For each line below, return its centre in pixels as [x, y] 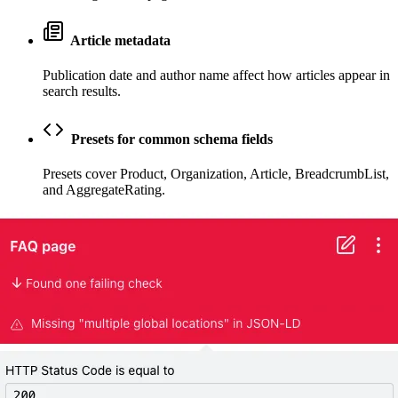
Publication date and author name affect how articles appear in [216, 76]
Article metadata [119, 41]
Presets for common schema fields [170, 139]
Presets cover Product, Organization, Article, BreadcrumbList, [216, 173]
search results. [82, 92]
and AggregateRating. [104, 189]
